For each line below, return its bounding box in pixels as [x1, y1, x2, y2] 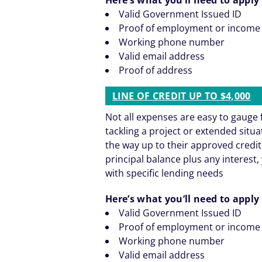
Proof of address [119, 63, 192, 77]
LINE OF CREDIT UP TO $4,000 [112, 89, 251, 102]
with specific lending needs [105, 166, 223, 180]
